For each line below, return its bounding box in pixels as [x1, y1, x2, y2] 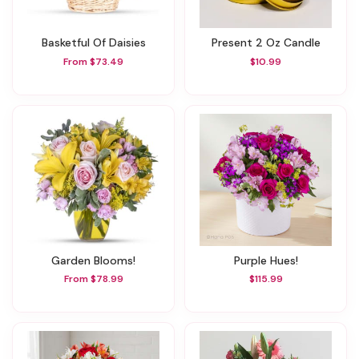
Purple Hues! [240, 252, 298, 268]
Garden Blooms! [60, 252, 135, 268]
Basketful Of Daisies [47, 35, 146, 50]
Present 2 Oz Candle [217, 35, 321, 50]
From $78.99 [63, 272, 123, 286]
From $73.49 [63, 54, 123, 68]
